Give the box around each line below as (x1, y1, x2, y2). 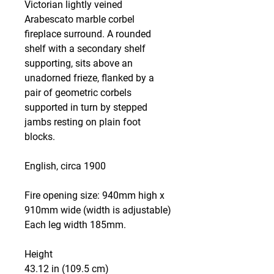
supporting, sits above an (24, 57, 133, 69)
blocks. (24, 131, 55, 143)
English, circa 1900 (24, 160, 106, 172)
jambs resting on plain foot (24, 116, 141, 128)
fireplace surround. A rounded (24, 28, 151, 40)
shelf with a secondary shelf (24, 43, 146, 54)
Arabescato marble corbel (24, 13, 135, 25)
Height (24, 248, 53, 260)
